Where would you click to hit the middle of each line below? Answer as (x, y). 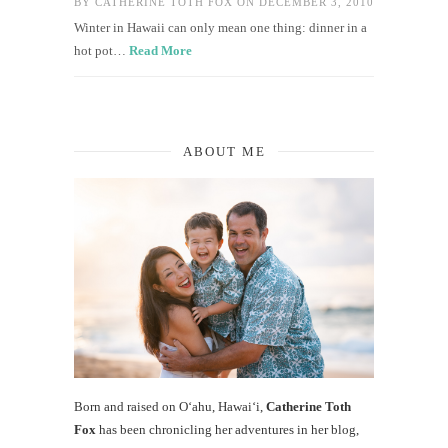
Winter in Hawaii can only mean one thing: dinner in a (220, 27)
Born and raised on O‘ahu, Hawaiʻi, (170, 406)
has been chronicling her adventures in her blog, (227, 429)
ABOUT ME (224, 151)
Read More (160, 50)
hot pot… (101, 50)
